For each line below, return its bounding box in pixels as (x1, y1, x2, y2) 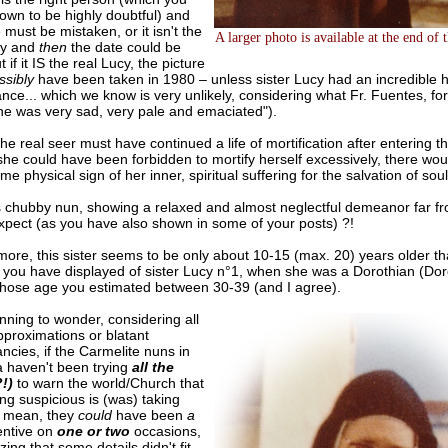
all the (131, 359, 174, 376)
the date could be (66, 39, 181, 56)
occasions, (129, 423, 201, 440)
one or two (56, 423, 130, 440)
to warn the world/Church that (12, 375, 204, 392)
